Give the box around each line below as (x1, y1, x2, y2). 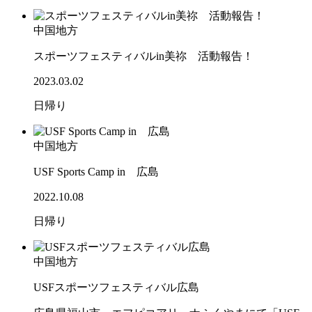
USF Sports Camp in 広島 (33, 166, 159, 178)
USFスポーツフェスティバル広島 (33, 281, 199, 294)
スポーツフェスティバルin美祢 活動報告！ (33, 50, 253, 63)
